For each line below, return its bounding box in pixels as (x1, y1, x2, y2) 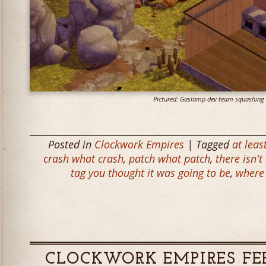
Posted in (48, 137, 94, 151)
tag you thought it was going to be (71, 166, 230, 180)
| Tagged (184, 137, 232, 151)
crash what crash (43, 151, 123, 166)
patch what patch (129, 151, 210, 166)
